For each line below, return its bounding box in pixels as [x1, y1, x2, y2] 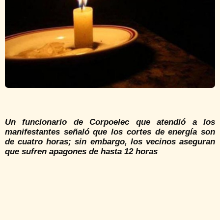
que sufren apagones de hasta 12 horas [5, 146, 158, 156]
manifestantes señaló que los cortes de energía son [5, 127, 215, 137]
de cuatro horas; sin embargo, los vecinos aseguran [5, 137, 215, 146]
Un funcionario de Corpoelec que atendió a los [5, 117, 215, 127]
